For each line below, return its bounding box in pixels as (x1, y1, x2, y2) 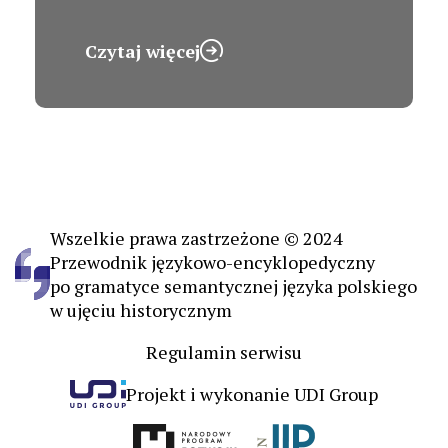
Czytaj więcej (85, 38, 200, 63)
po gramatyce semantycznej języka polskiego (50, 273, 417, 298)
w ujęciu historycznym (50, 297, 232, 322)
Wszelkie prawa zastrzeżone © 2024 (50, 225, 343, 250)
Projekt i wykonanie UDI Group (126, 381, 378, 406)
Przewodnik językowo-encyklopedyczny (50, 249, 375, 274)
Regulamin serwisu (146, 339, 302, 364)
